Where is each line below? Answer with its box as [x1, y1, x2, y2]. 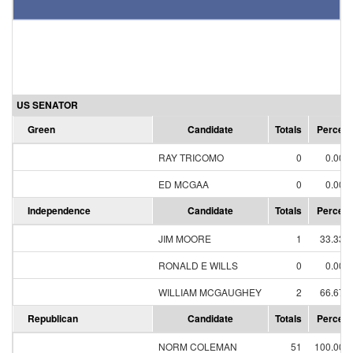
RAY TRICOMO [158, 150, 224, 164]
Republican [28, 311, 78, 325]
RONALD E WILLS [158, 258, 238, 272]
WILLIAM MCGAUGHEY [158, 285, 262, 299]
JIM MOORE [158, 232, 211, 245]
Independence [28, 203, 91, 217]
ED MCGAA [158, 177, 209, 191]
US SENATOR [17, 98, 78, 112]
